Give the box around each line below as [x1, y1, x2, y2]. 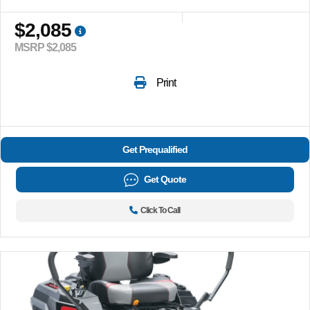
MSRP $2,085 [15, 41, 76, 53]
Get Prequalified [122, 143, 188, 155]
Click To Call [140, 205, 181, 215]
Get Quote [143, 173, 186, 185]
